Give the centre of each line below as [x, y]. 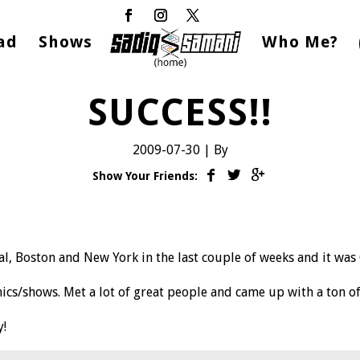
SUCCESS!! [180, 112]
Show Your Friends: [145, 176]
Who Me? [300, 42]
